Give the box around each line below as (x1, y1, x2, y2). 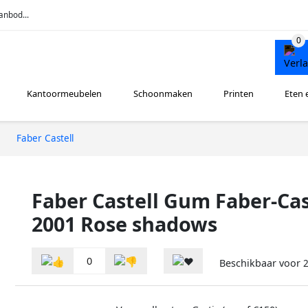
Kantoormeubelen (27, 87, 102, 100)
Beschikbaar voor (219, 256, 303, 270)
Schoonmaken (133, 87, 192, 100)
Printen (223, 87, 254, 100)
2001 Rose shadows (32, 210, 217, 237)
